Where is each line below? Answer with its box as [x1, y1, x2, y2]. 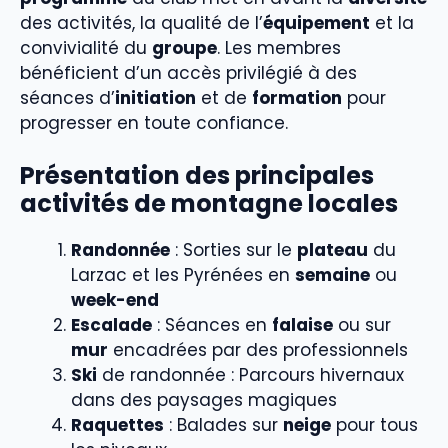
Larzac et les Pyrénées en [71, 262, 295, 287]
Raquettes [71, 412, 164, 437]
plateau [297, 237, 368, 262]
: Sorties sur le [170, 237, 297, 262]
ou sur [333, 312, 391, 337]
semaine [295, 262, 370, 287]
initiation [115, 86, 196, 111]
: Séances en [152, 312, 272, 337]
